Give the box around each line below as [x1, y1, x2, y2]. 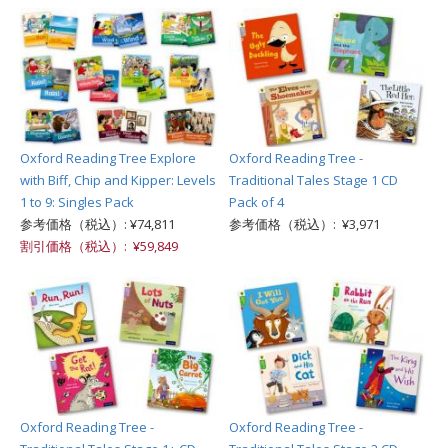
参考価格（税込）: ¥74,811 [20, 214, 175, 233]
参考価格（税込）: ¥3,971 [229, 214, 380, 233]
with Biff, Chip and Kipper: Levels [20, 170, 216, 189]
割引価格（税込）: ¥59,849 [20, 236, 178, 255]
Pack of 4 [229, 192, 284, 211]
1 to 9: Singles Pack [20, 192, 134, 211]
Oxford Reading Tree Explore [20, 148, 196, 167]
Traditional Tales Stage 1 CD [229, 170, 398, 189]
